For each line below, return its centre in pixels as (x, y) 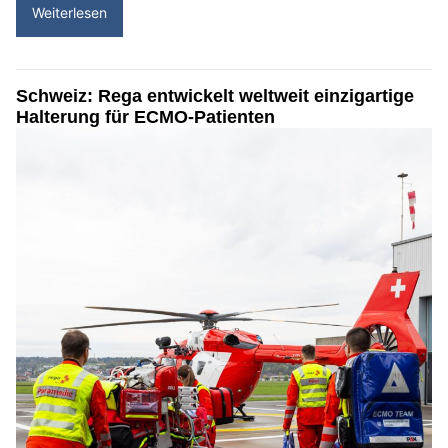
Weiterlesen (69, 13)
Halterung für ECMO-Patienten (145, 117)
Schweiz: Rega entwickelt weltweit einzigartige (215, 96)
